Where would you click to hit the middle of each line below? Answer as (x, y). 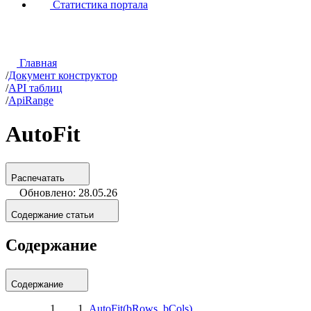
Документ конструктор (63, 76)
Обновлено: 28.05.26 (68, 192)
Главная (37, 63)
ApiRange (31, 101)
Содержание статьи (52, 215)
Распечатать (38, 178)
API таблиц (35, 88)
